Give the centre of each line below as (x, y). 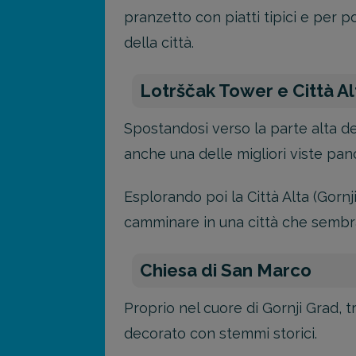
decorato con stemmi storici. (221, 333)
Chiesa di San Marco (226, 270)
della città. (159, 43)
